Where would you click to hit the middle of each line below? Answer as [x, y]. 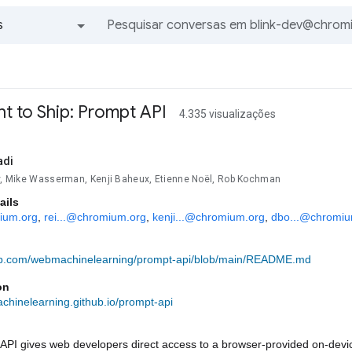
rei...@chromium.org [95, 217]
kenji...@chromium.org [209, 217]
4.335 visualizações [227, 114]
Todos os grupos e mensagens [55, 55]
